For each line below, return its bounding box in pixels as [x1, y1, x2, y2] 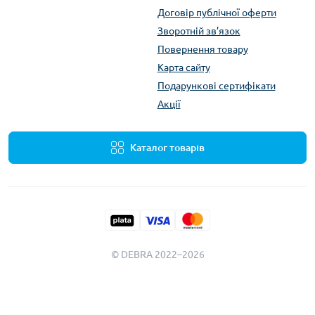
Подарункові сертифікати [157, 79, 276, 91]
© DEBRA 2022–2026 [110, 248, 205, 260]
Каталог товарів [130, 141, 205, 153]
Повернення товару [157, 43, 248, 55]
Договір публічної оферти [157, 6, 276, 18]
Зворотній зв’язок [157, 25, 240, 37]
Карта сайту [157, 61, 210, 73]
